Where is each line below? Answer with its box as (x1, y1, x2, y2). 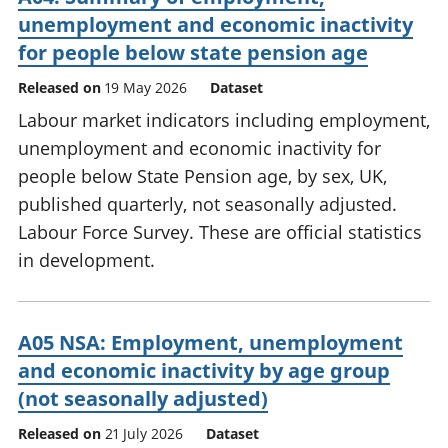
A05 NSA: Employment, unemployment (18, 329, 403, 357)
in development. (18, 248, 155, 273)
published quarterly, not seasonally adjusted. (18, 192, 397, 217)
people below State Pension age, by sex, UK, (18, 164, 387, 189)
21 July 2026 (105, 424, 183, 444)
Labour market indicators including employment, (18, 108, 430, 133)
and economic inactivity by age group (18, 357, 390, 385)
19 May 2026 (105, 78, 187, 98)
